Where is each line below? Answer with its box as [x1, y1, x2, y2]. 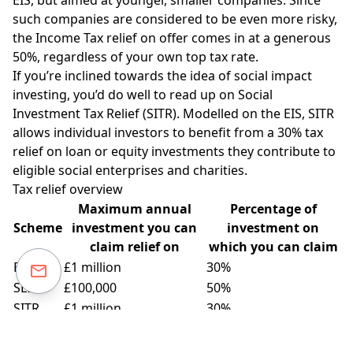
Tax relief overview [13, 180, 123, 198]
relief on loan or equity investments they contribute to [13, 142, 336, 160]
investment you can [72, 218, 197, 236]
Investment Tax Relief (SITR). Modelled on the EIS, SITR [13, 104, 334, 122]
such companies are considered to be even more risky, [13, 9, 337, 28]
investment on [227, 218, 319, 236]
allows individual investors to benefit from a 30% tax [13, 123, 323, 141]
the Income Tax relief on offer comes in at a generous [13, 28, 331, 46]
